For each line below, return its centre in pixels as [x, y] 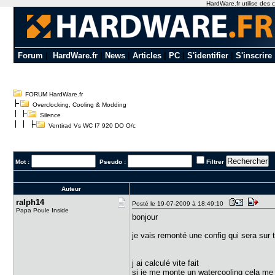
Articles [147, 56]
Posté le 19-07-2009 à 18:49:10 [180, 203]
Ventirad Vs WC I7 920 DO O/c [91, 126]
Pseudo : [112, 162]
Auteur [72, 189]
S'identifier [207, 56]
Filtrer [215, 162]
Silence [51, 115]
